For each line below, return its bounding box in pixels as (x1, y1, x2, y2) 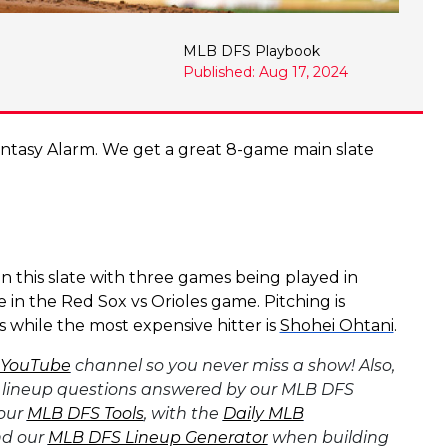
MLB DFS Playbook (183, 41, 321, 60)
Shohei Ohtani (279, 315, 394, 335)
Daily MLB (222, 403, 304, 423)
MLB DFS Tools (26, 403, 144, 423)
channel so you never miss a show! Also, (70, 355, 395, 375)
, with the (143, 403, 223, 423)
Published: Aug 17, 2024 (183, 62, 349, 81)
